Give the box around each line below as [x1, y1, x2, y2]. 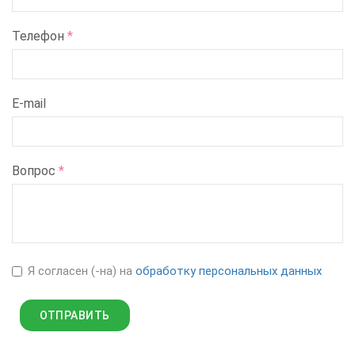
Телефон [12, 29, 67, 44]
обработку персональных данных [136, 264, 322, 279]
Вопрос [12, 163, 59, 179]
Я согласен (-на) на [28, 264, 136, 279]
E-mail [12, 96, 46, 112]
